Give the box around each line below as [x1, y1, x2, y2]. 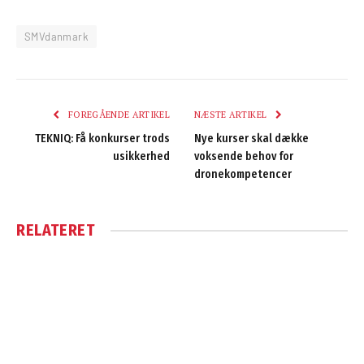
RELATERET [16, 220, 95, 240]
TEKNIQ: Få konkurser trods [35, 132, 170, 146]
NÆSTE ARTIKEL [194, 109, 270, 121]
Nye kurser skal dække [194, 132, 309, 146]
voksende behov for [194, 149, 293, 164]
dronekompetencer [194, 167, 292, 182]
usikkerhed [113, 149, 170, 164]
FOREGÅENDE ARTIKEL [65, 109, 170, 121]
